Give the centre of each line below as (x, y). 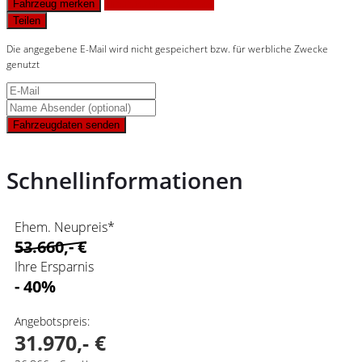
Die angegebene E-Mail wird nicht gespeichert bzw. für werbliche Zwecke (167, 49)
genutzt (23, 65)
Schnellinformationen (125, 180)
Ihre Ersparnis (54, 266)
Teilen (27, 21)
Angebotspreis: (52, 321)
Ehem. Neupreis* (65, 227)
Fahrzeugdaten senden (66, 125)
